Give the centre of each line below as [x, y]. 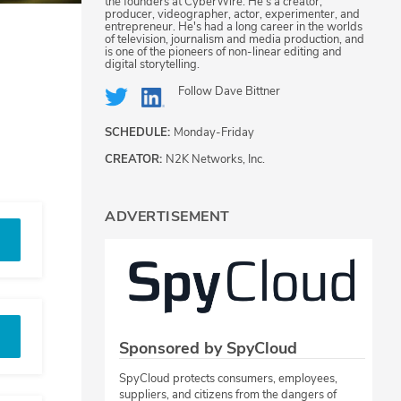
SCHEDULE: [139, 133]
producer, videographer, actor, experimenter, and [232, 15]
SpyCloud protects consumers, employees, [228, 378]
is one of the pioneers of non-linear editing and [223, 52]
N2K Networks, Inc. [215, 160]
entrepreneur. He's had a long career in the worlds [234, 27]
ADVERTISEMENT [167, 217]
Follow [196, 92]
